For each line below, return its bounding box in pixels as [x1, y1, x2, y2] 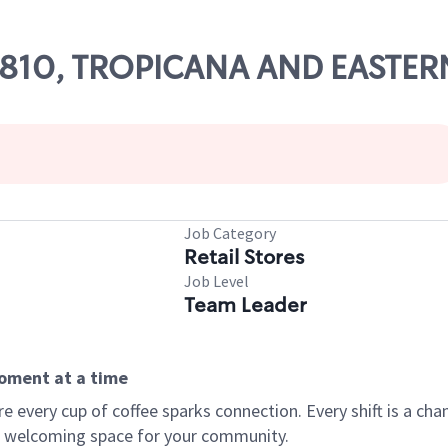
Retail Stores [184, 244, 304, 270]
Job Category [184, 223, 276, 243]
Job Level [184, 271, 249, 291]
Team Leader [184, 292, 307, 318]
